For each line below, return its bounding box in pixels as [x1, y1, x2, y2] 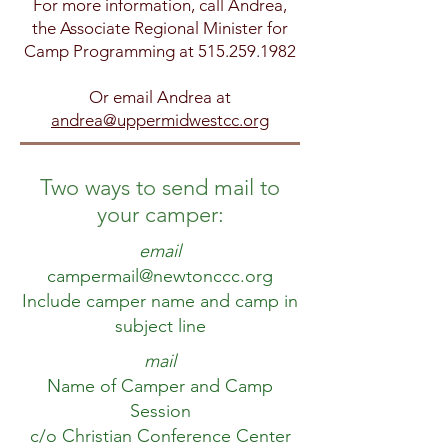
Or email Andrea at [89, 87, 231, 107]
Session [129, 400, 191, 422]
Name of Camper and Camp [47, 375, 273, 397]
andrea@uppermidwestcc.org [51, 110, 269, 130]
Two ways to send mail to [40, 174, 280, 201]
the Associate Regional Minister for [32, 18, 288, 38]
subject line [114, 315, 206, 337]
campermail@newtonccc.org [47, 265, 273, 287]
